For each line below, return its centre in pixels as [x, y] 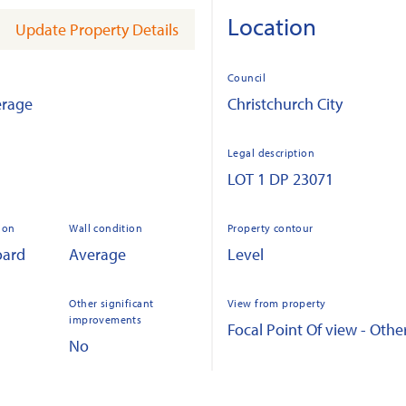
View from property [277, 303]
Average [98, 254]
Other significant [111, 303]
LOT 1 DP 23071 [280, 179]
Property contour [271, 228]
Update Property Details [97, 29]
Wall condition [106, 228]
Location [272, 26]
